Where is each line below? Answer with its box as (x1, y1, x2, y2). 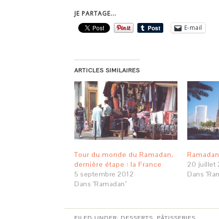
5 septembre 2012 (74, 170, 133, 179)
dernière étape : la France (74, 160, 162, 169)
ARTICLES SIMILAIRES (74, 66, 140, 74)
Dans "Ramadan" (74, 179, 127, 189)
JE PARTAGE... (74, 9, 116, 18)
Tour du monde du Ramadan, (74, 150, 174, 159)
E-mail (184, 23, 202, 32)
